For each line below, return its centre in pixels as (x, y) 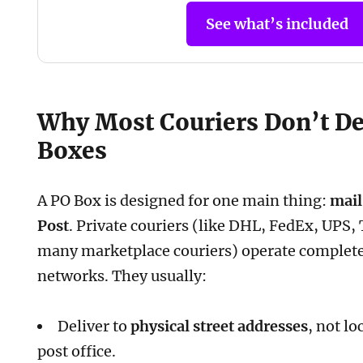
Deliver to (94, 327)
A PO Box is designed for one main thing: (184, 200)
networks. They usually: (122, 275)
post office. (77, 352)
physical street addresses (220, 327)
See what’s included (278, 23)
